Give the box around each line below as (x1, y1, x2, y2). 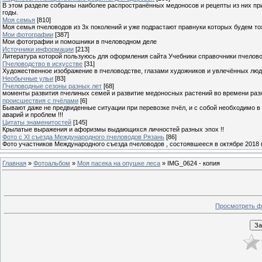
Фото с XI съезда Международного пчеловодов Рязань (2, 133, 164, 140)
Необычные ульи (2, 74, 53, 82)
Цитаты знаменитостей (2, 118, 71, 126)
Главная (2, 159, 26, 167)
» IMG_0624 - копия (160, 159, 220, 167)
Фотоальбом (33, 159, 70, 167)
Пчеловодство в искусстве (2, 60, 82, 67)
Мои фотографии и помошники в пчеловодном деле (2, 37, 157, 45)
